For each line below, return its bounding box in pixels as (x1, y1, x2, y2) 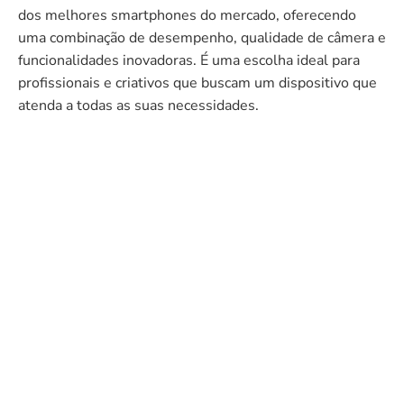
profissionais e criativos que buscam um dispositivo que (18, 72, 377, 93)
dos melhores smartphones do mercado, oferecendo (18, 5, 356, 25)
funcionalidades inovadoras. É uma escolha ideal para (18, 50, 360, 70)
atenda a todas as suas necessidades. (18, 95, 259, 115)
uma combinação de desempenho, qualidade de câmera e (18, 27, 386, 48)
